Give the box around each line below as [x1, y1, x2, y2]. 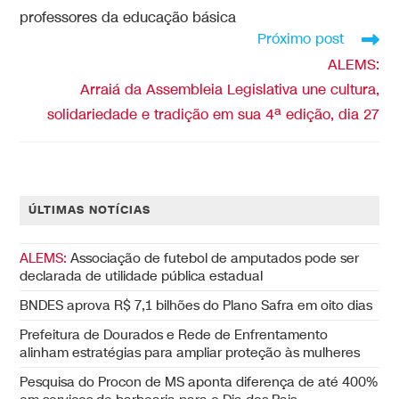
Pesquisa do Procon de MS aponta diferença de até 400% [20, 373, 379, 392]
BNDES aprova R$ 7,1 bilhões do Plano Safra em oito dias [20, 297, 373, 315]
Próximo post [256, 30, 344, 50]
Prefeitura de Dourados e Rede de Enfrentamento [20, 326, 329, 345]
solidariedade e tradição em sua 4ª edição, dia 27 [46, 106, 379, 126]
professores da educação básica [20, 9, 237, 28]
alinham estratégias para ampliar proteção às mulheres [20, 344, 361, 362]
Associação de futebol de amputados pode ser [67, 249, 360, 268]
